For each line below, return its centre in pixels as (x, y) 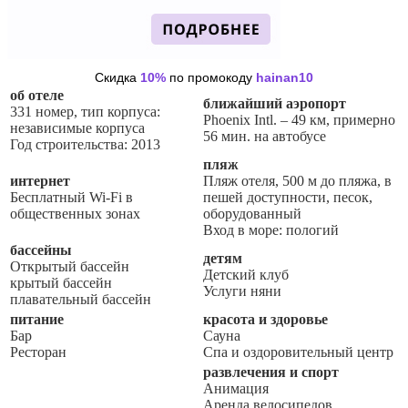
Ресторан (38, 352)
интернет (40, 180)
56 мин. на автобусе (265, 136)
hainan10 (285, 77)
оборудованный (252, 213)
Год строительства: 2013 (85, 144)
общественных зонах (75, 213)
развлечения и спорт (271, 372)
